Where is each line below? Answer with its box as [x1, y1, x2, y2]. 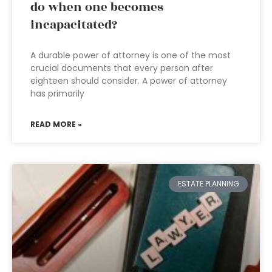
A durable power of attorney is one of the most [30, 49, 231, 61]
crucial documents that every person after [30, 62, 213, 74]
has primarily [30, 87, 84, 100]
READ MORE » [30, 119, 82, 129]
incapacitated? [30, 16, 117, 34]
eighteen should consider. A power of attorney [30, 75, 227, 87]
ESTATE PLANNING [177, 178, 239, 189]
